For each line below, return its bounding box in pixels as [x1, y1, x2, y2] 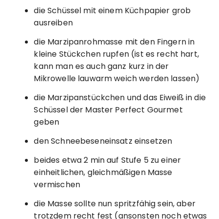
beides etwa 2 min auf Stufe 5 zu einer [34, 154, 181, 166]
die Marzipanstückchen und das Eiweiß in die [34, 91, 206, 103]
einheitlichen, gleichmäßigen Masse [34, 166, 173, 178]
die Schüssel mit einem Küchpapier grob [34, 4, 191, 16]
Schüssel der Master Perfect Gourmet [34, 104, 183, 115]
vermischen [34, 178, 80, 190]
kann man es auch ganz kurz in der [34, 60, 169, 72]
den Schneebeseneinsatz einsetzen [34, 135, 173, 147]
